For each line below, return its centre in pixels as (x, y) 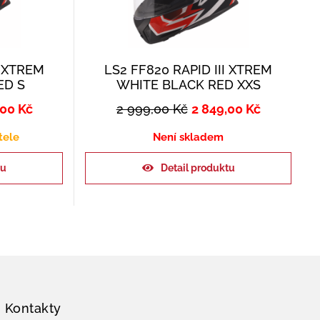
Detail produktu (197, 167)
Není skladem (189, 137)
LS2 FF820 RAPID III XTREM (189, 69)
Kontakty (33, 308)
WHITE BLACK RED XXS (188, 84)
